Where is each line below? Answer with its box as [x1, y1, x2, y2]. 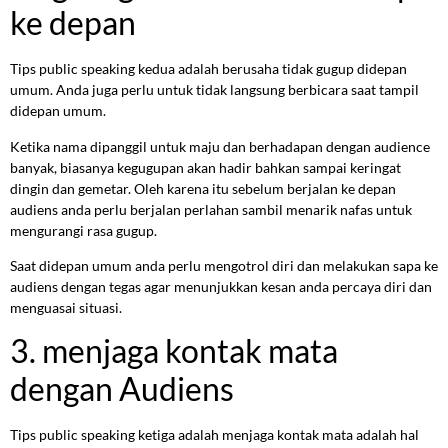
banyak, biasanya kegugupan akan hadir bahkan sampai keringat [10, 158, 401, 176]
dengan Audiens [10, 369, 234, 409]
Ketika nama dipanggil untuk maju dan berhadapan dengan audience [10, 137, 430, 155]
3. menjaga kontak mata [10, 331, 338, 371]
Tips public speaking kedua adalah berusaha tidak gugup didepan [10, 60, 407, 78]
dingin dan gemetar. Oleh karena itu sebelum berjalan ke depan [10, 179, 396, 197]
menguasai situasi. [10, 298, 122, 316]
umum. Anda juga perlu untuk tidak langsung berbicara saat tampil [10, 81, 419, 99]
